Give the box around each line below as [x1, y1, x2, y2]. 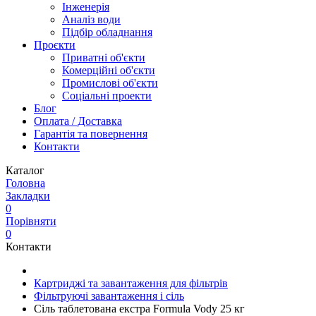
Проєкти [34, 39, 75, 51]
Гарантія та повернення [34, 128, 147, 140]
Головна [6, 177, 45, 189]
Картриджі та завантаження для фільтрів [34, 277, 228, 289]
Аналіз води [62, 13, 121, 25]
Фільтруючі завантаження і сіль [34, 290, 184, 302]
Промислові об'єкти [62, 77, 158, 89]
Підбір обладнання [62, 26, 152, 38]
